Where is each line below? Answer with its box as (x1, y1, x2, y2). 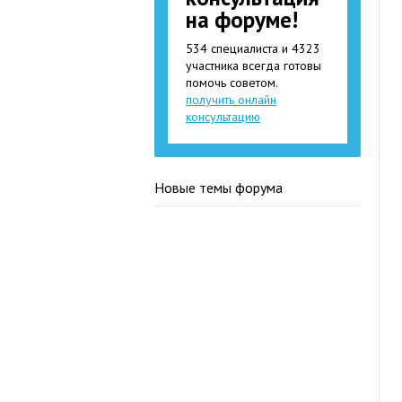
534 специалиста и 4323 (186, 40, 320, 57)
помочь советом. (186, 74, 278, 91)
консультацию (186, 109, 260, 125)
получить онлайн (186, 92, 276, 108)
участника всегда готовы (186, 57, 321, 74)
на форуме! (186, 5, 298, 34)
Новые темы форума (154, 179, 283, 197)
